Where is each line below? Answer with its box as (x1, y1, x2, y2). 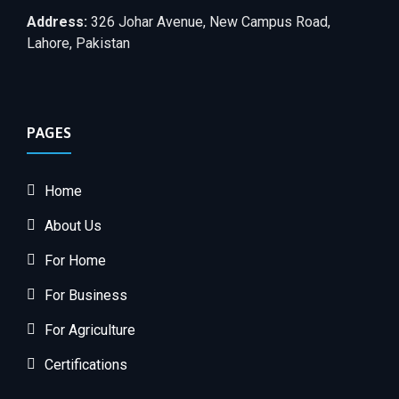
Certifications (45, 355, 127, 373)
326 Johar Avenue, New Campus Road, (91, 12, 330, 30)
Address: (27, 12, 91, 30)
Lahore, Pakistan (27, 34, 130, 52)
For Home (45, 251, 106, 269)
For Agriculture (45, 321, 135, 338)
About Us (45, 216, 102, 234)
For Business (45, 286, 127, 304)
